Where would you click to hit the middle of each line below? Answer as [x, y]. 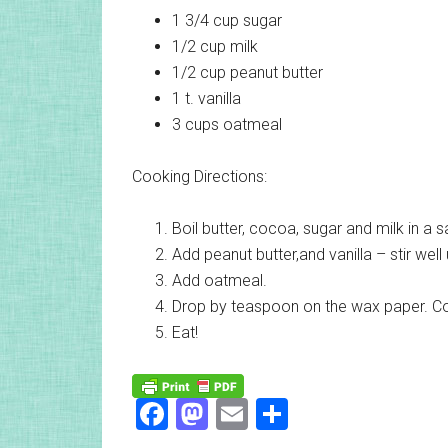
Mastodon [278, 414]
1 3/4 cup [205, 21]
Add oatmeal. [219, 281]
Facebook [234, 414]
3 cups [195, 125]
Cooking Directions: [199, 177]
